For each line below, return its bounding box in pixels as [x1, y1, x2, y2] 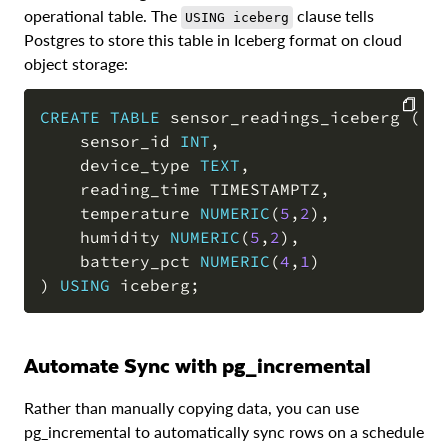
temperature [40, 203, 200, 224]
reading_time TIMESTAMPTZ [40, 179, 320, 200]
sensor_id [40, 131, 180, 152]
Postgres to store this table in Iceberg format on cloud [24, 30, 402, 50]
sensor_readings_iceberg [160, 107, 410, 128]
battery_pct [40, 251, 200, 272]
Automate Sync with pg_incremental [38, 348, 371, 382]
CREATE [40, 107, 100, 128]
